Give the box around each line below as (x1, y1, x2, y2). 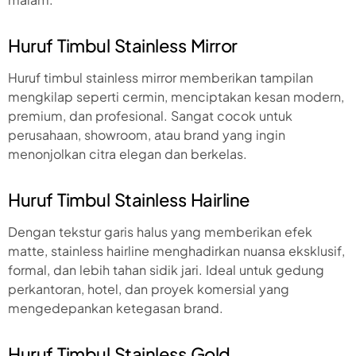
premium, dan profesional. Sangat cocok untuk (8, 106, 292, 124)
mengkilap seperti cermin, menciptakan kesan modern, (8, 87, 344, 105)
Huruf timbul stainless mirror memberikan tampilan (8, 68, 313, 86)
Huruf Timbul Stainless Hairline (8, 188, 250, 211)
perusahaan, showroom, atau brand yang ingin (8, 126, 285, 143)
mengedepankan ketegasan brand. (8, 299, 223, 316)
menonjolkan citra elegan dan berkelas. (8, 145, 247, 162)
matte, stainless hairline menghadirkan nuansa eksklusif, (8, 242, 345, 259)
